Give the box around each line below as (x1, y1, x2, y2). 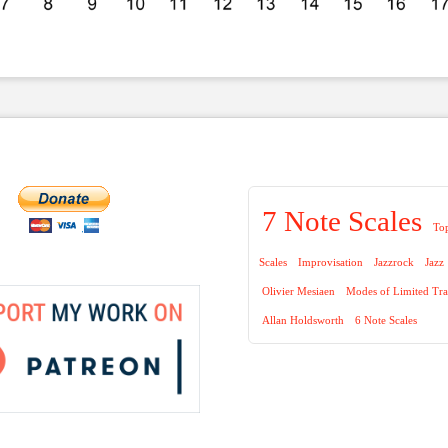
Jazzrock (374, 256, 415, 268)
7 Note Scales (262, 204, 423, 237)
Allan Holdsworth (262, 314, 345, 326)
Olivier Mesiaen (262, 285, 336, 297)
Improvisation (298, 256, 364, 268)
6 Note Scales (355, 314, 418, 326)
